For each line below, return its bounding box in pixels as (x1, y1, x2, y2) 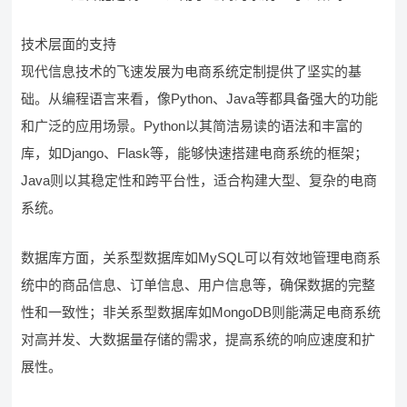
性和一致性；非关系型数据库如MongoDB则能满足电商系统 (21, 304, 382, 320)
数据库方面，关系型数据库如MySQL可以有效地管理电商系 (21, 250, 382, 265)
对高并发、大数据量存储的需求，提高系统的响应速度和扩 (21, 332, 376, 347)
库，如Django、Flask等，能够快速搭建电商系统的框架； (21, 145, 369, 161)
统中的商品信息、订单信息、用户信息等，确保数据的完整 (21, 277, 376, 293)
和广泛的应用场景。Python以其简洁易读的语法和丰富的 (21, 118, 363, 134)
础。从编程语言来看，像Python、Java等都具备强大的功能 (21, 91, 379, 106)
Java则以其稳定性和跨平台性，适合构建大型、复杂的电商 (21, 173, 378, 188)
